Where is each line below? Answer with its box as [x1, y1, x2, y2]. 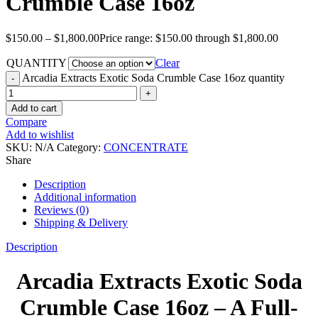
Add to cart [11, 102, 57, 114]
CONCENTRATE [104, 141, 188, 153]
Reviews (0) [34, 203, 89, 216]
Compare [6, 115, 47, 128]
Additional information [34, 190, 136, 203]
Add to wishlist [6, 128, 74, 141]
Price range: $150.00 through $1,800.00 [99, 31, 278, 44]
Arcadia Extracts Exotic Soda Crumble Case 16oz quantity [22, 71, 285, 84]
